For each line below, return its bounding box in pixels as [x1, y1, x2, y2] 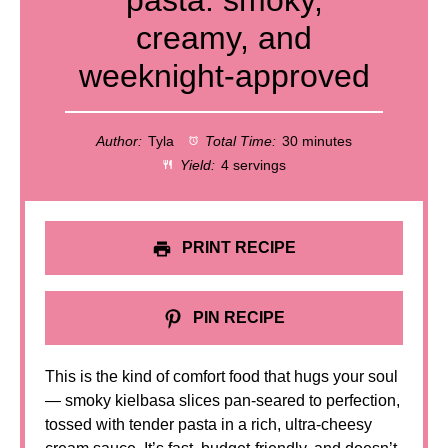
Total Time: [201, 133, 277, 149]
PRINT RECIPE [178, 239, 296, 256]
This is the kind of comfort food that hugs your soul [45, 368, 398, 385]
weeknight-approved [78, 58, 370, 94]
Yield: [176, 157, 216, 173]
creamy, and [136, 20, 312, 56]
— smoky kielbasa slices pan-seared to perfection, [45, 392, 400, 409]
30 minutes [282, 133, 353, 149]
